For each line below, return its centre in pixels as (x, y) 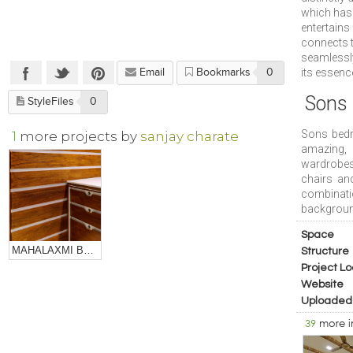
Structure (325, 251)
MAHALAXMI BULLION (89, 250)
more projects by (80, 136)
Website (322, 284)
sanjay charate (190, 136)
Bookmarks (224, 72)
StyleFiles (51, 101)
